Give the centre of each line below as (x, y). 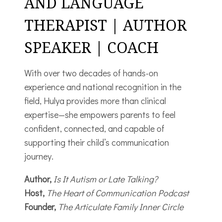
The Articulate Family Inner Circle (121, 206)
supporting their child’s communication (97, 142)
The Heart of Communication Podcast (118, 193)
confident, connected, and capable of (94, 128)
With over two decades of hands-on (91, 73)
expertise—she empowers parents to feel (100, 114)
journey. (39, 156)
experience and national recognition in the (103, 86)
